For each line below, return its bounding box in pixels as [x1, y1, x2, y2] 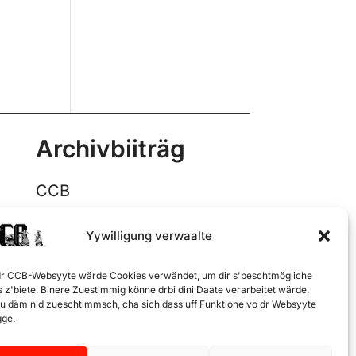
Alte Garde [35, 253, 117, 273]
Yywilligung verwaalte [86, 228, 213, 243]
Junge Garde [35, 229, 133, 249]
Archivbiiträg [35, 134, 185, 164]
